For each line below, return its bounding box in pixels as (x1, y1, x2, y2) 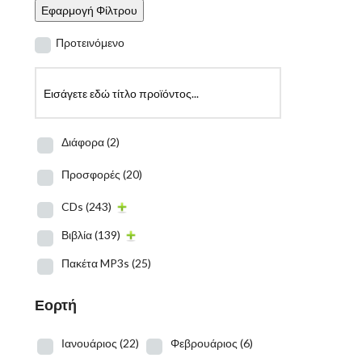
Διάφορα (61, 135, 104, 149)
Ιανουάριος (61, 336, 117, 350)
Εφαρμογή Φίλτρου (40, 3, 137, 17)
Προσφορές (61, 167, 120, 181)
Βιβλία (61, 228, 92, 242)
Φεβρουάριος (170, 336, 238, 350)
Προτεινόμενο (55, 36, 124, 49)
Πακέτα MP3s (61, 256, 129, 270)
